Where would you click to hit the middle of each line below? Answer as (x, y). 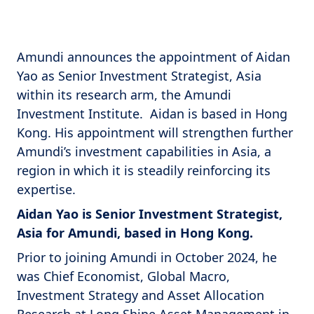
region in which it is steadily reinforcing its (144, 170)
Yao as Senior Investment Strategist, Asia (139, 76)
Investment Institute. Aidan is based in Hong (152, 114)
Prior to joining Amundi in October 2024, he (147, 257)
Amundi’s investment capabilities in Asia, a (144, 151)
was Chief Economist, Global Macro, (123, 276)
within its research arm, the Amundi (124, 95)
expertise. (46, 189)
